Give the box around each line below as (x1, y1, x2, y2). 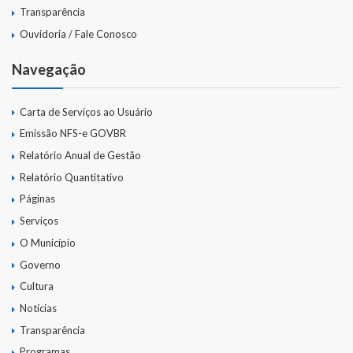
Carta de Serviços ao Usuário (20, 105, 153, 118)
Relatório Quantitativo (20, 170, 124, 184)
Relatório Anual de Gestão (20, 149, 141, 162)
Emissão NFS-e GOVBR (20, 127, 126, 140)
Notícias (20, 301, 57, 314)
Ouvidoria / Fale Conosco (20, 27, 137, 40)
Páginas (20, 192, 55, 206)
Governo (20, 258, 61, 271)
